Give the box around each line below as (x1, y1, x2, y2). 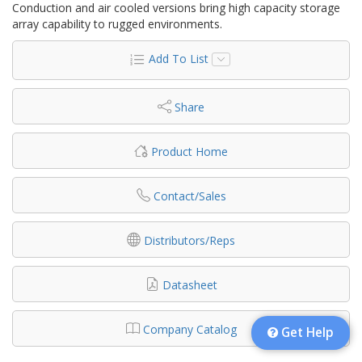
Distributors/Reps (144, 232, 235, 248)
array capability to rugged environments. (12, 15, 222, 32)
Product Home (151, 143, 228, 159)
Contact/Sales (153, 187, 226, 204)
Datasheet (162, 276, 217, 293)
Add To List (148, 50, 208, 66)
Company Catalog (142, 321, 237, 337)
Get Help (278, 324, 334, 341)
